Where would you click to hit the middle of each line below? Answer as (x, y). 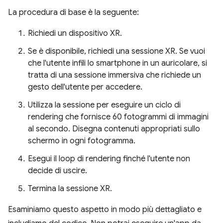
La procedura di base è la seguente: (73, 12)
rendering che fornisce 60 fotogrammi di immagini (118, 117)
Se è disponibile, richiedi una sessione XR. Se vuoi (116, 51)
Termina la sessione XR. (70, 189)
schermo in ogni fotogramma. (82, 141)
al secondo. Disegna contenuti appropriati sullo (114, 129)
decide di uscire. (57, 171)
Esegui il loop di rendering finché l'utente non (109, 159)
